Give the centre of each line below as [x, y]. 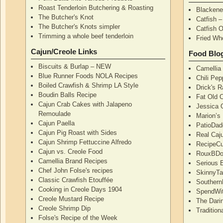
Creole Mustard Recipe [71, 199]
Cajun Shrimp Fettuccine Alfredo [85, 142]
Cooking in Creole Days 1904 [80, 189]
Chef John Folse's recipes [76, 170]
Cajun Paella [57, 123]
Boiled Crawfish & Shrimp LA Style [89, 85]
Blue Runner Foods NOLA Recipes [88, 76]
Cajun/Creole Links [64, 51]
